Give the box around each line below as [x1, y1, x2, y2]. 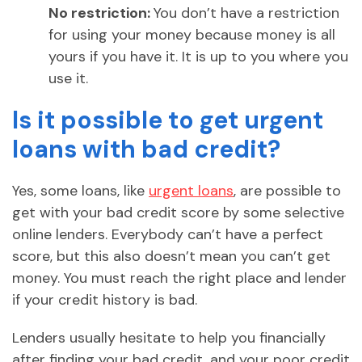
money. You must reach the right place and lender [12, 268, 347, 288]
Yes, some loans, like [12, 181, 149, 201]
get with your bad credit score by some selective [12, 203, 344, 223]
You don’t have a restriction [154, 3, 339, 23]
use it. [48, 69, 88, 89]
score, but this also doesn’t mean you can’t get [12, 246, 330, 267]
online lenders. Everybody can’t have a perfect [12, 225, 323, 245]
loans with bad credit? [12, 133, 280, 166]
